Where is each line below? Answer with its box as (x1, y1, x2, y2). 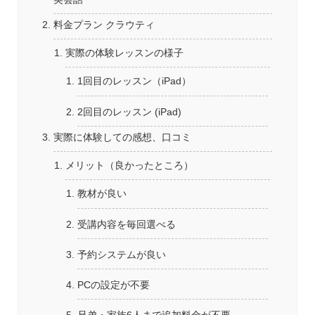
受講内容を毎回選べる (77, 218, 176, 230)
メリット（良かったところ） (65, 160, 193, 172)
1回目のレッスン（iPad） (77, 75, 192, 87)
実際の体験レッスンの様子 (65, 47, 184, 58)
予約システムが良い (77, 248, 167, 260)
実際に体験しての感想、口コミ (53, 131, 191, 143)
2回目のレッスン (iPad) (77, 105, 182, 117)
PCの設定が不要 (77, 279, 150, 291)
